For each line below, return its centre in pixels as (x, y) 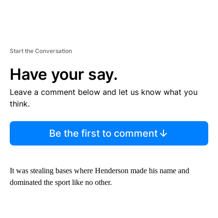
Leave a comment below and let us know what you (104, 92)
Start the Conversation (41, 51)
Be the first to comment (103, 133)
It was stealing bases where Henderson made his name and (100, 170)
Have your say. (64, 74)
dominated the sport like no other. (61, 182)
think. (20, 103)
